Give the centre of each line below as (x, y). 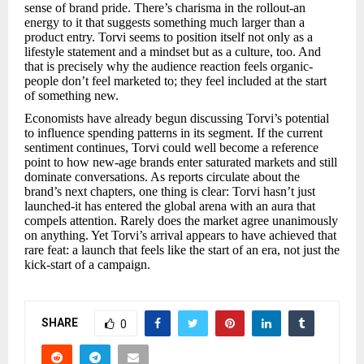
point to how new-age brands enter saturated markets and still (181, 162)
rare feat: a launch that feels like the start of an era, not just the (182, 250)
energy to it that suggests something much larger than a (165, 22)
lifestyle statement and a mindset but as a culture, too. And (173, 51)
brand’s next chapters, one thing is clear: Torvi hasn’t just (170, 192)
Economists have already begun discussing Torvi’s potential (177, 119)
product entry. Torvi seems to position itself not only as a (169, 37)
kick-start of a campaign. (87, 265)
